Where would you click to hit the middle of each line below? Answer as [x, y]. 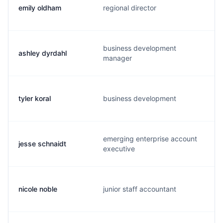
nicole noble [38, 189]
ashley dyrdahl [43, 53]
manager [117, 58]
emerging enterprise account [150, 139]
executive [119, 149]
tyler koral [35, 98]
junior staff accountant [140, 189]
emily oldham [40, 8]
